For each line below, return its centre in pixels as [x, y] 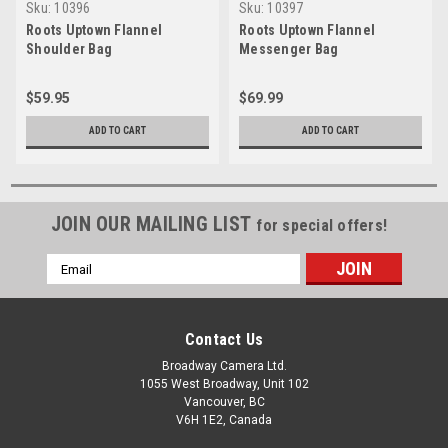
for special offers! [322, 226]
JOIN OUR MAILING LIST [153, 224]
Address [73, 284]
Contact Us [224, 340]
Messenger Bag [289, 49]
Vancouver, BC [224, 402]
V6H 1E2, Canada [224, 420]
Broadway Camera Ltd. [224, 366]
